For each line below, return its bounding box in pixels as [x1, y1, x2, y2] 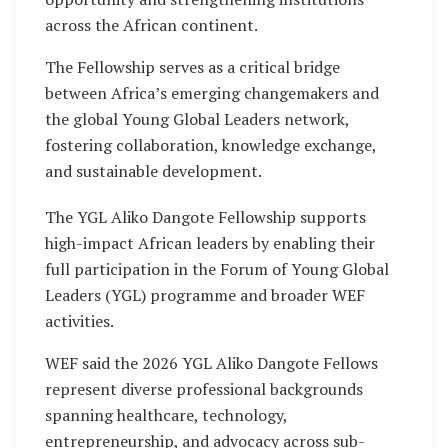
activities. [45, 309, 114, 332]
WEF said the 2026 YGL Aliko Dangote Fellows [45, 351, 378, 374]
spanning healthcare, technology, [45, 403, 287, 426]
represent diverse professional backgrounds [45, 377, 363, 400]
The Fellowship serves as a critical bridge [45, 55, 340, 78]
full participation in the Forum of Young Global [45, 257, 389, 280]
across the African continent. [45, 13, 258, 36]
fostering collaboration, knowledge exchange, [45, 133, 376, 156]
